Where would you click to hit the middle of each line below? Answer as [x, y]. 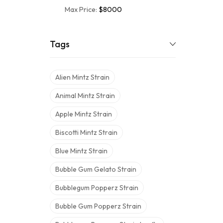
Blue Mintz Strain [81, 151]
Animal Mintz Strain [85, 96]
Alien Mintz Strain [82, 77]
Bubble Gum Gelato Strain [96, 169]
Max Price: [82, 9]
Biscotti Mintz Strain [86, 132]
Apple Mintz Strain [84, 114]
